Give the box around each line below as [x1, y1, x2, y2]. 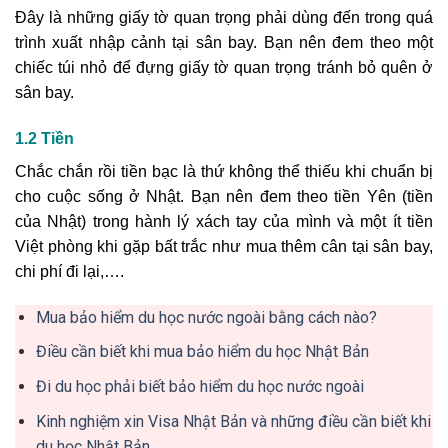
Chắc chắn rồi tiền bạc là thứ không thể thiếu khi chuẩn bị [15, 162, 433, 180]
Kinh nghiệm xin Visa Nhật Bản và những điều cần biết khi [35, 411, 431, 431]
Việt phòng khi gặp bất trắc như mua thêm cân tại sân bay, [15, 237, 433, 255]
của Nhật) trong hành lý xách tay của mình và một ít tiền [15, 212, 433, 230]
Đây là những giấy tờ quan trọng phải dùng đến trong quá [15, 9, 433, 27]
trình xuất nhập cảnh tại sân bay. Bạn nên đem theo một [15, 34, 433, 52]
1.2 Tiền [15, 129, 98, 147]
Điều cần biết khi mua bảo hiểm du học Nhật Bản [35, 342, 369, 362]
